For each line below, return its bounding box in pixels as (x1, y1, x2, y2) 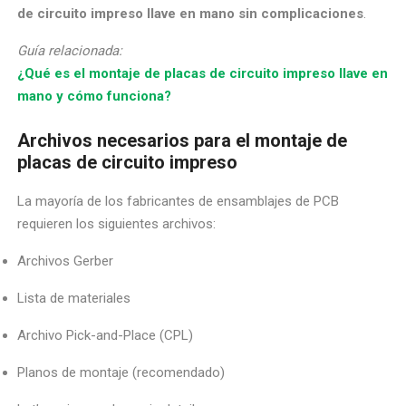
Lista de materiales (17, 289, 131, 306)
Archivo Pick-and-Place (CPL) (17, 326, 194, 343)
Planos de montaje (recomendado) (17, 363, 226, 381)
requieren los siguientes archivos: (17, 215, 217, 232)
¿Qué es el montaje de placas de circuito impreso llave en (17, 64, 389, 82)
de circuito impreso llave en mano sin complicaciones (17, 5, 364, 22)
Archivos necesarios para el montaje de (17, 129, 348, 151)
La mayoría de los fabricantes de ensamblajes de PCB (17, 192, 340, 209)
